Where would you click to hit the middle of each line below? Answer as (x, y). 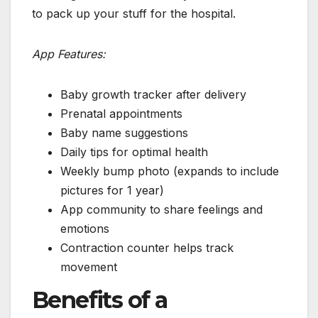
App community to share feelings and (161, 209)
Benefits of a (100, 300)
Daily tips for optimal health (134, 152)
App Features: (69, 54)
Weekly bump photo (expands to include (170, 171)
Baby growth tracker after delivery (153, 94)
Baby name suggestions (124, 132)
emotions (85, 228)
